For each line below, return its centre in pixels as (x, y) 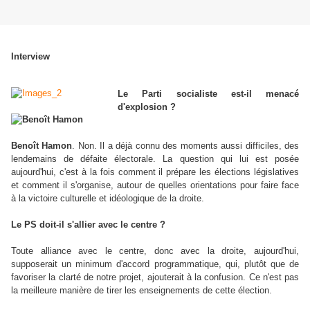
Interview (30, 56)
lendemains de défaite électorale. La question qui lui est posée (155, 158)
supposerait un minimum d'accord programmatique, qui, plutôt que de (155, 264)
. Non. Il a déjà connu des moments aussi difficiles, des (186, 145)
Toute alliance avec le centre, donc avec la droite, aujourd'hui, (155, 250)
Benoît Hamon (42, 145)
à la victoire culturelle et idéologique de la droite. (108, 198)
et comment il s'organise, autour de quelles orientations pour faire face (155, 185)
